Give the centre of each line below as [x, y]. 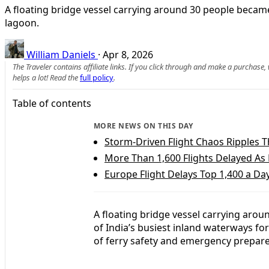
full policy [97, 77]
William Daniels [61, 54]
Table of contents [52, 103]
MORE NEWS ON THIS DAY [144, 125]
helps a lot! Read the [46, 77]
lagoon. [22, 23]
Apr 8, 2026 [128, 54]
